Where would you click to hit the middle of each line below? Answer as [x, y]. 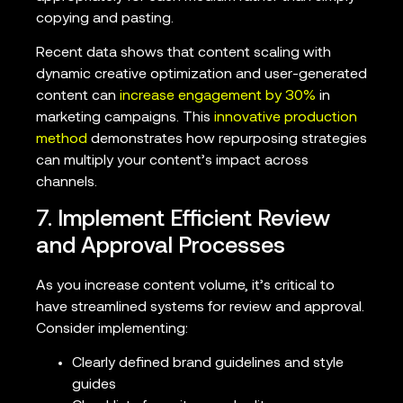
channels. [67, 183]
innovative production [286, 118]
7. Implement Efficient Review [183, 219]
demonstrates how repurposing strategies [227, 140]
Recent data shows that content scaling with [184, 54]
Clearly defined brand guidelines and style [208, 363]
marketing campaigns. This [125, 118]
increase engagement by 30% [218, 97]
